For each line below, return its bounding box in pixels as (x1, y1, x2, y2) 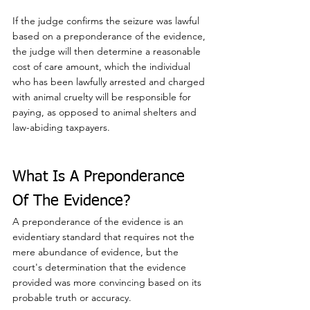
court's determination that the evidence (12, 261, 189, 274)
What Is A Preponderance (12, 170, 190, 185)
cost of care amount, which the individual (12, 60, 193, 73)
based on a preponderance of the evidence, (12, 30, 208, 43)
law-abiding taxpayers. (12, 121, 110, 134)
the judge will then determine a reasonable (12, 45, 203, 58)
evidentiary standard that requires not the (12, 230, 197, 244)
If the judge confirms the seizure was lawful (12, 15, 202, 28)
